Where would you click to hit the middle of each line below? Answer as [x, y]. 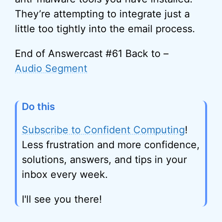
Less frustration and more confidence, [111, 145]
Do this [38, 107]
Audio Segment [51, 68]
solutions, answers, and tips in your [104, 160]
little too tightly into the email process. [105, 29]
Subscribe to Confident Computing [103, 130]
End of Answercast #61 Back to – [92, 54]
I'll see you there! [62, 199]
